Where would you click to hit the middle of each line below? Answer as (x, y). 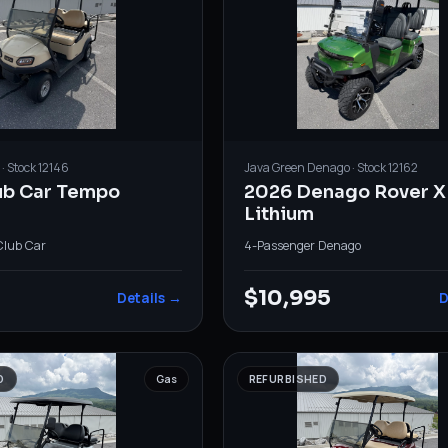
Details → (149, 297)
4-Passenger (279, 245)
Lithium (278, 213)
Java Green (274, 167)
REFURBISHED (288, 378)
